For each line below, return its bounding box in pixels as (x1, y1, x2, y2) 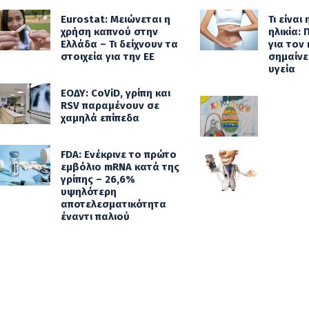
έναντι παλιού (60, 210, 130, 223)
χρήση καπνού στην (60, 26, 158, 38)
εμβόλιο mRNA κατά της (60, 161, 179, 173)
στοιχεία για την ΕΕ (60, 50, 154, 63)
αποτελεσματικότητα (60, 198, 166, 210)
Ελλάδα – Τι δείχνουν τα (60, 38, 178, 50)
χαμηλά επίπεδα (60, 112, 139, 124)
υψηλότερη (60, 186, 117, 198)
